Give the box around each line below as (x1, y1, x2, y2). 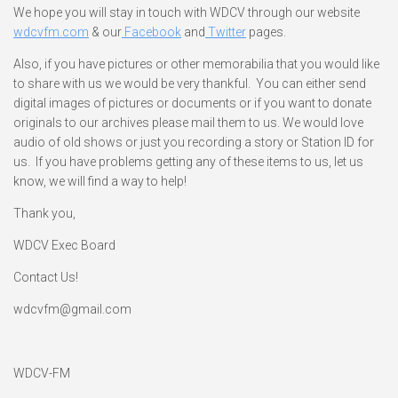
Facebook (122, 24, 181, 39)
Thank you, (13, 205, 76, 220)
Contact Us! (13, 269, 78, 284)
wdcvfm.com (13, 24, 89, 39)
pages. (246, 24, 289, 39)
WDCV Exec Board (13, 237, 115, 252)
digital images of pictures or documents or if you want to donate (13, 95, 371, 110)
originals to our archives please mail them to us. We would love (13, 115, 363, 130)
